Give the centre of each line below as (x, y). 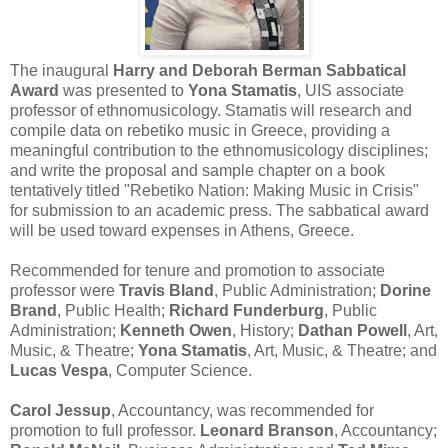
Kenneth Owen (176, 330)
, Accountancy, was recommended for (242, 410)
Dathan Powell (352, 330)
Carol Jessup (60, 410)
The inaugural (61, 70)
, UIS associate (350, 90)
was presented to (123, 90)
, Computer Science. (180, 370)
